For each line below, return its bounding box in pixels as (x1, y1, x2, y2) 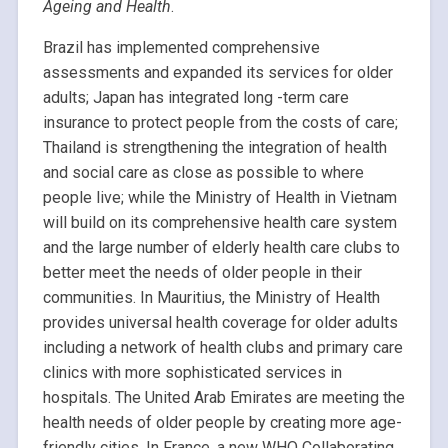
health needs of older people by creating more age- (42, 413, 402, 433)
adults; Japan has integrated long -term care (42, 88, 349, 108)
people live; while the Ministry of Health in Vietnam (42, 188, 397, 208)
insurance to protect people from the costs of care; (42, 113, 398, 133)
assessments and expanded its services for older (42, 63, 393, 83)
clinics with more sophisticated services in (42, 363, 342, 383)
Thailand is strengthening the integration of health (42, 138, 387, 158)
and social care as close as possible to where (42, 163, 364, 183)
